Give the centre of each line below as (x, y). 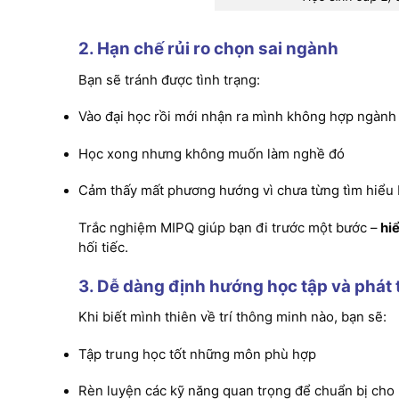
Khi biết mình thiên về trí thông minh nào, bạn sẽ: (233, 318)
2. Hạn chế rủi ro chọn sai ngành (209, 49)
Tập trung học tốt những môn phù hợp (198, 354)
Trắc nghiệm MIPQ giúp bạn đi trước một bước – (230, 228)
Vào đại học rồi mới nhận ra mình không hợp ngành (238, 117)
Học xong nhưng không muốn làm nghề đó (212, 154)
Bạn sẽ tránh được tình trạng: (170, 80)
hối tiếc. (104, 247)
